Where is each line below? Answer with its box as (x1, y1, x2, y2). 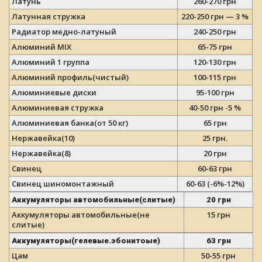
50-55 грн (201, 250, 236, 261)
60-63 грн (198, 163, 232, 174)
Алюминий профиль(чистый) (12, 72, 129, 82)
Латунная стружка (12, 11, 85, 22)
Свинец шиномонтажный (12, 178, 114, 189)
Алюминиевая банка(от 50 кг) (12, 118, 128, 128)
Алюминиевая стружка (12, 102, 104, 113)
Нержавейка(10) (12, 133, 75, 143)
